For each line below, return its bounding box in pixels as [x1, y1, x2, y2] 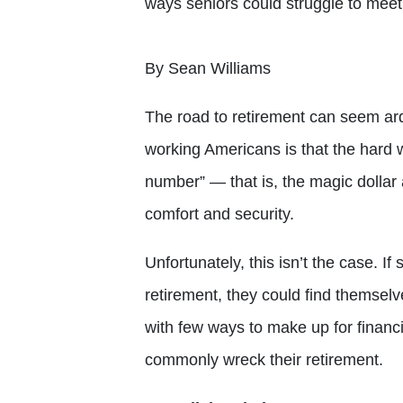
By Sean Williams [145, 58, 271, 77]
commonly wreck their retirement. [145, 350, 383, 369]
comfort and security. [145, 204, 294, 223]
